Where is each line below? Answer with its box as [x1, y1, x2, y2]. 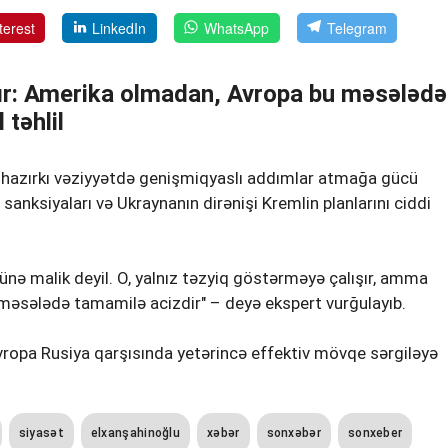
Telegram [326, 18, 387, 39]
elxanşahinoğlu [90, 426, 181, 441]
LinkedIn [92, 18, 147, 39]
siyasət [18, 426, 64, 441]
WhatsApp [204, 18, 270, 39]
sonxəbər [266, 426, 321, 441]
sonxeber [347, 426, 403, 441]
